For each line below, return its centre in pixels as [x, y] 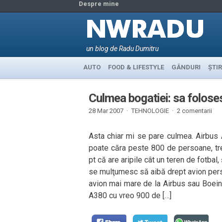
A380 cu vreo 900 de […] [130, 195]
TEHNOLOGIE [150, 111]
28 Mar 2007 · [108, 111]
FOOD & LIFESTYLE [136, 67]
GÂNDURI [186, 67]
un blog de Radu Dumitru [122, 49]
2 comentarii [194, 111]
